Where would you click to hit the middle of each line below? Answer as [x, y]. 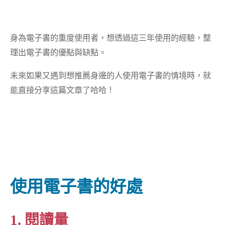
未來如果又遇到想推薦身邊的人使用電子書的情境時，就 [111, 75]
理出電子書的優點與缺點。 [59, 52]
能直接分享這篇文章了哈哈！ [63, 90]
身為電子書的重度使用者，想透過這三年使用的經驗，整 [111, 38]
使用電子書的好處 [77, 187]
